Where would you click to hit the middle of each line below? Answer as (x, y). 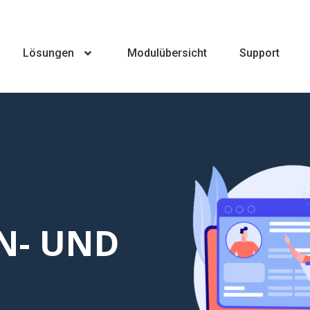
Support (259, 53)
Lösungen (48, 53)
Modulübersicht (167, 53)
